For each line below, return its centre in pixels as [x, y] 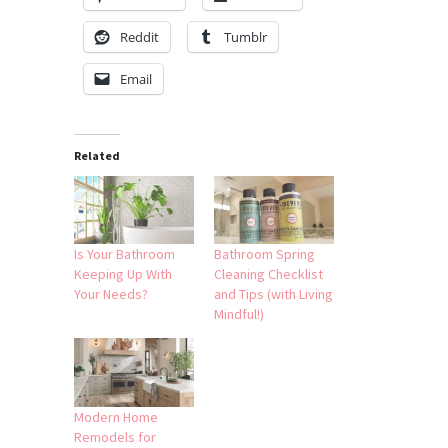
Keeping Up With [123, 274]
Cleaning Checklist [268, 274]
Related [97, 155]
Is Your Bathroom [124, 254]
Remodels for [115, 436]
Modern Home [116, 416]
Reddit [139, 36]
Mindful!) [239, 314]
